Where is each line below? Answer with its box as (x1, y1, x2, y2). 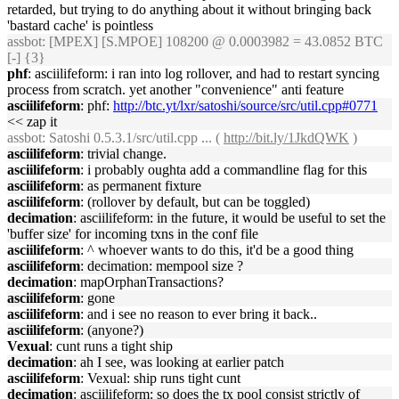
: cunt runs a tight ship (49, 338, 173, 354)
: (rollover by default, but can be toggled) (80, 194, 310, 209)
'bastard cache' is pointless (7, 18, 153, 33)
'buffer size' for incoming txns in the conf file (7, 226, 258, 241)
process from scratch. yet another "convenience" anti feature (7, 82, 344, 97)
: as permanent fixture (80, 178, 201, 193)
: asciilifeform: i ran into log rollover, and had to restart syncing (28, 66, 379, 81)
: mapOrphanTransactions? (73, 274, 224, 289)
